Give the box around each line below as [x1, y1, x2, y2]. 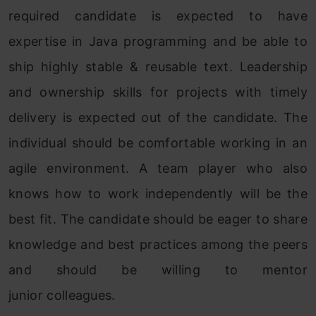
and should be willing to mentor [8, 262, 308, 277]
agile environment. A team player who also [8, 161, 308, 176]
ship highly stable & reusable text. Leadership [8, 59, 308, 74]
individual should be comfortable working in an [8, 135, 308, 150]
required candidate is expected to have [8, 8, 308, 23]
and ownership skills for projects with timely [8, 85, 308, 99]
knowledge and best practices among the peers [8, 237, 308, 252]
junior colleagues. [8, 288, 116, 303]
